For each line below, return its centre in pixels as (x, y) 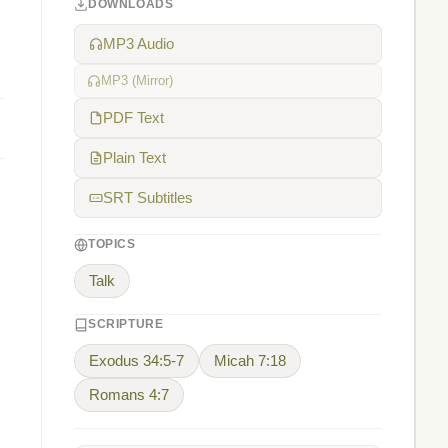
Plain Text (134, 158)
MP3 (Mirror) (137, 80)
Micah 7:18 (250, 361)
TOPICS (112, 244)
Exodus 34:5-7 (136, 361)
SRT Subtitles (148, 198)
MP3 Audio (138, 44)
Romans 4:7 (129, 395)
